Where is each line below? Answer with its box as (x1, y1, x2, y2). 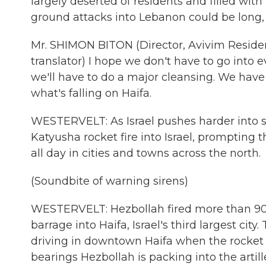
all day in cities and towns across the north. (31, 147, 261, 160)
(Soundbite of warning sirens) (31, 175, 188, 188)
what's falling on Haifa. (31, 87, 151, 100)
